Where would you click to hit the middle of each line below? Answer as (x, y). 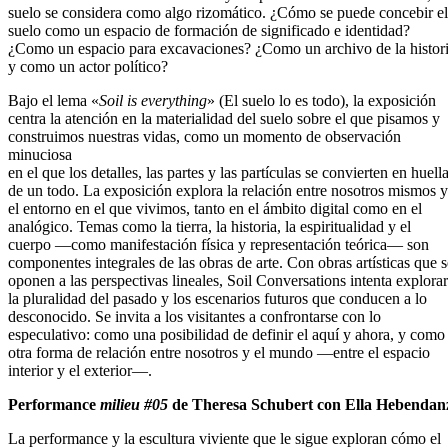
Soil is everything (153, 100)
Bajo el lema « (53, 100)
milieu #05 (134, 404)
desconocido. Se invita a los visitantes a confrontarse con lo (194, 316)
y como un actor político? (88, 66)
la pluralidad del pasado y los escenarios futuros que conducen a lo (217, 298)
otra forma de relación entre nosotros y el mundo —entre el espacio (219, 352)
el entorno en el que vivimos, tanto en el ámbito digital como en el (215, 208)
